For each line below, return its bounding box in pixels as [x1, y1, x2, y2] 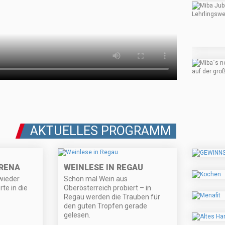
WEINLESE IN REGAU [64, 163, 144, 173]
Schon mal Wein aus [64, 175, 128, 183]
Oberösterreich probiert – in [64, 184, 152, 192]
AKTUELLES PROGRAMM [30, 124, 171, 139]
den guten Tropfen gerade [64, 202, 148, 210]
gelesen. [64, 211, 91, 219]
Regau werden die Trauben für [64, 193, 161, 201]
